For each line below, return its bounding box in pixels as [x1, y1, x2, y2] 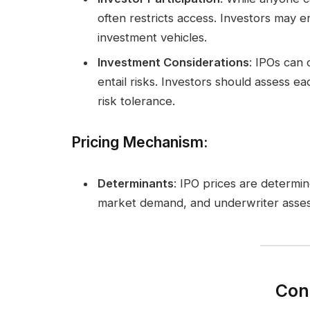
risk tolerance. [98, 93, 175, 108]
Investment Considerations [98, 55, 249, 69]
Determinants [98, 176, 174, 191]
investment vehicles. [98, 30, 207, 45]
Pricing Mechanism [71, 133, 203, 152]
